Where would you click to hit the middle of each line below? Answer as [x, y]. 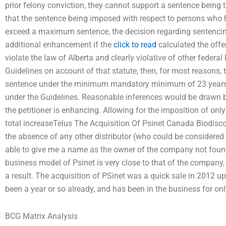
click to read [135, 45]
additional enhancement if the [59, 45]
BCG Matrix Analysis [41, 216]
